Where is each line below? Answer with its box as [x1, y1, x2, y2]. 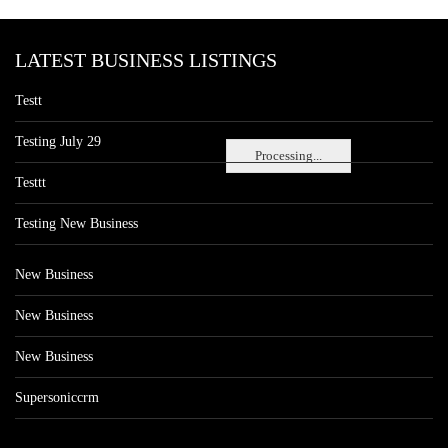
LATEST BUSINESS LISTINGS [15, 49, 277, 71]
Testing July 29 [15, 134, 101, 149]
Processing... [255, 147, 322, 163]
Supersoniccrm [15, 390, 99, 405]
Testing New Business [15, 216, 138, 231]
